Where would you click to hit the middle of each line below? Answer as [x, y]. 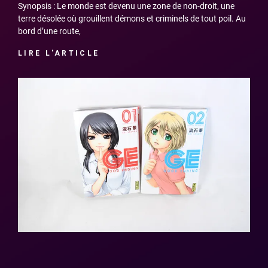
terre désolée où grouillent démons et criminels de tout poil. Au [132, 18]
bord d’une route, [49, 31]
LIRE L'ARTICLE [59, 53]
